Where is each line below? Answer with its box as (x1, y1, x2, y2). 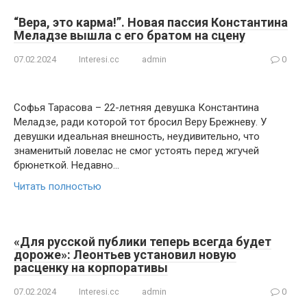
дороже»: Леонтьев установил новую (14, 247, 236, 262)
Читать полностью (14, 180, 101, 193)
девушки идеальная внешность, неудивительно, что (14, 130, 260, 143)
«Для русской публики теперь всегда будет (14, 234, 271, 249)
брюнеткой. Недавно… (14, 159, 119, 171)
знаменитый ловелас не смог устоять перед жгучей (14, 145, 259, 157)
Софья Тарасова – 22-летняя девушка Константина (14, 101, 259, 114)
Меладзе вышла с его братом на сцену (14, 28, 245, 42)
